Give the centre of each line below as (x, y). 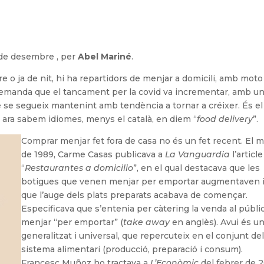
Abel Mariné (105, 57)
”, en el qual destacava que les (197, 168)
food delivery (225, 119)
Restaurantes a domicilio (79, 168)
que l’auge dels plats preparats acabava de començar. (135, 195)
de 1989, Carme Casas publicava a (93, 155)
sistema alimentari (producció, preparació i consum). (132, 250)
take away (147, 222)
